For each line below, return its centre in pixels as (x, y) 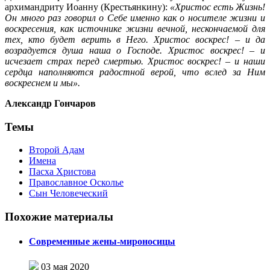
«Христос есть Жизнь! (218, 7)
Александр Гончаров (50, 103)
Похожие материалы (59, 217)
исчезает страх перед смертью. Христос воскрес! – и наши (135, 61)
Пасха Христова (62, 172)
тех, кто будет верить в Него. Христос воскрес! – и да (135, 39)
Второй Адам (57, 150)
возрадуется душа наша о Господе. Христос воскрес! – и (135, 50)
